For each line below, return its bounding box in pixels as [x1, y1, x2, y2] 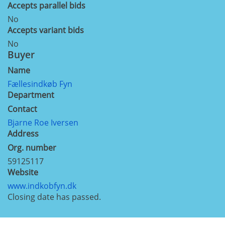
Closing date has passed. [8, 191, 101, 202]
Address [8, 128, 39, 139]
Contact [8, 103, 37, 115]
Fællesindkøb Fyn [8, 78, 72, 89]
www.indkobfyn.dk [8, 180, 76, 191]
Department [8, 89, 54, 100]
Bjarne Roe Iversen [8, 117, 78, 128]
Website [8, 166, 38, 178]
